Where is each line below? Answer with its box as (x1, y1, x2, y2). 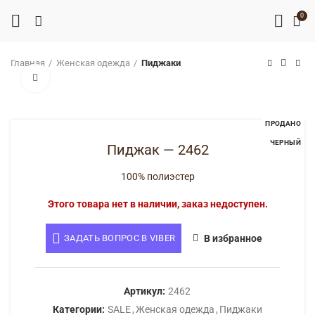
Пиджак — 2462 (106, 141, 209, 158)
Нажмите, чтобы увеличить (49, 72, 168, 83)
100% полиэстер (120, 171, 195, 182)
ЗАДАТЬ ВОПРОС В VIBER (64, 233, 176, 243)
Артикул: (124, 285, 167, 297)
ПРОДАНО (265, 120, 301, 127)
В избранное (204, 233, 263, 244)
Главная (11, 58, 45, 68)
